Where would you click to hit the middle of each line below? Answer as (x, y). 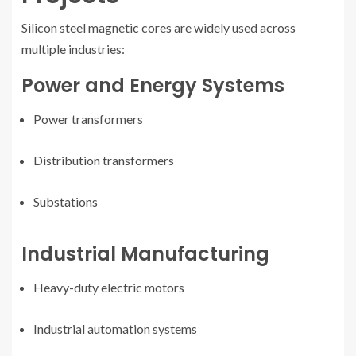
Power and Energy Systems (153, 86)
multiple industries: (73, 49)
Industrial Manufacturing (145, 254)
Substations (66, 202)
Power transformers (88, 119)
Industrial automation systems (115, 329)
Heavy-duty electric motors (109, 288)
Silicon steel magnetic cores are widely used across (159, 28)
